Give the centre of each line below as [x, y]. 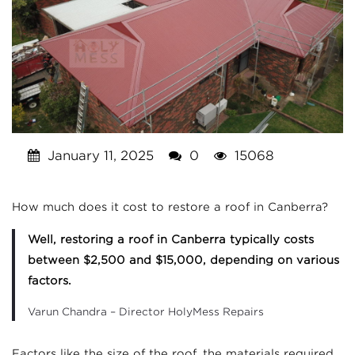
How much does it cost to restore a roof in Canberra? [170, 207]
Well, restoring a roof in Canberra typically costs [171, 240]
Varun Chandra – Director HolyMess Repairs [146, 312]
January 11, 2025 [99, 156]
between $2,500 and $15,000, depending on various [183, 260]
